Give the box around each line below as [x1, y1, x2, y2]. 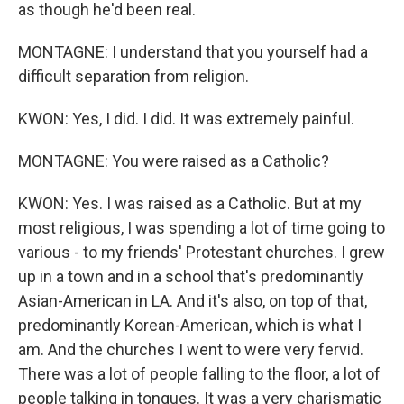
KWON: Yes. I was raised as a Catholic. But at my [18, 194, 362, 213]
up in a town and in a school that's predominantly [18, 267, 363, 286]
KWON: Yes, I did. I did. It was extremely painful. [18, 109, 354, 128]
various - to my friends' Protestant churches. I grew [18, 243, 385, 262]
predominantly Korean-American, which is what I [18, 316, 362, 335]
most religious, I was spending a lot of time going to [18, 218, 385, 237]
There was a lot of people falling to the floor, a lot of [18, 364, 381, 383]
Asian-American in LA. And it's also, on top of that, [18, 291, 367, 310]
